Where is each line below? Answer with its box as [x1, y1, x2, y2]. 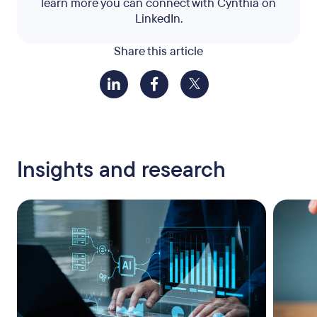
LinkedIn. [134, 11, 183, 27]
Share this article [114, 43, 203, 59]
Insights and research [17, 156, 226, 185]
